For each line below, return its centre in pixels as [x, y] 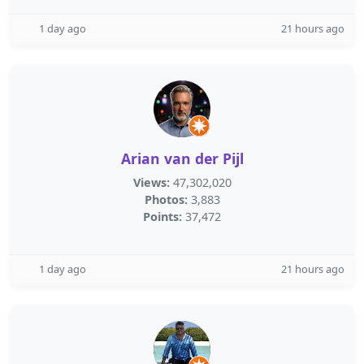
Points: [162, 217]
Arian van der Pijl [182, 158]
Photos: [166, 199]
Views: [151, 182]
